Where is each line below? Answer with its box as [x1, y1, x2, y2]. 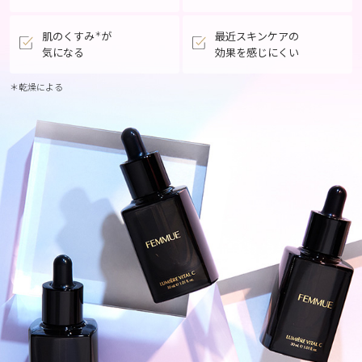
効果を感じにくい [215, 44, 299, 61]
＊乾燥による [10, 80, 63, 94]
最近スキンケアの [215, 28, 299, 44]
